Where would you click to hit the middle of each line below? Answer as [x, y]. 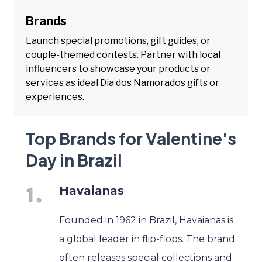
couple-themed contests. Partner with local [123, 54]
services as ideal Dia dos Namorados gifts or [123, 82]
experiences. [55, 96]
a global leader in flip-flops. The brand [147, 239]
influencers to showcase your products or [118, 68]
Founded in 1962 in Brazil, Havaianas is [146, 220]
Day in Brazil [74, 160]
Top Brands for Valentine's [131, 138]
